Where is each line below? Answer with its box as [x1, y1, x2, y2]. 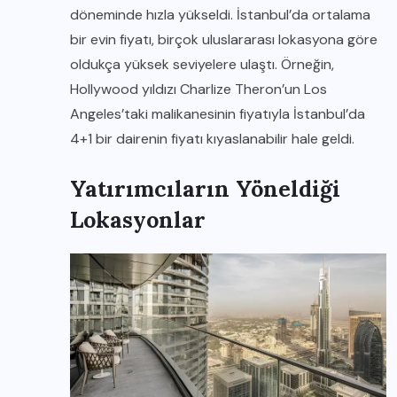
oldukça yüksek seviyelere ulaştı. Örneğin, [70, 55, 334, 74]
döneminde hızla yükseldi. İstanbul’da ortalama [70, 5, 370, 25]
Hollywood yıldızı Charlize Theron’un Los [70, 80, 327, 99]
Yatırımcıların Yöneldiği [70, 175, 340, 204]
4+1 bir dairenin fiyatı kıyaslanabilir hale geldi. [70, 129, 354, 149]
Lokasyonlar [70, 206, 206, 235]
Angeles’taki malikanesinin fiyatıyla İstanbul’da [70, 105, 365, 124]
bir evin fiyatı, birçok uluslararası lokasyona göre [70, 30, 378, 50]
